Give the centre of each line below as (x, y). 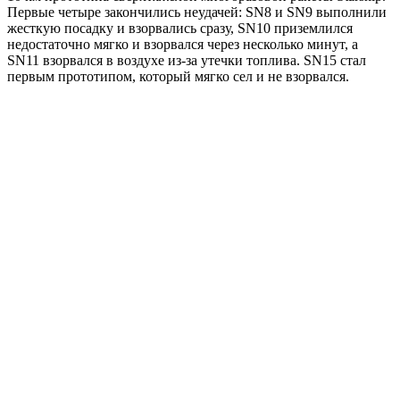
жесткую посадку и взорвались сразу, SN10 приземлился (180, 28)
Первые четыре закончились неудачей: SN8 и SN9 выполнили (197, 12)
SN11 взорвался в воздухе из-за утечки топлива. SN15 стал (187, 60)
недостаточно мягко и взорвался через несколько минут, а (183, 44)
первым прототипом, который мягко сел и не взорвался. (178, 76)
